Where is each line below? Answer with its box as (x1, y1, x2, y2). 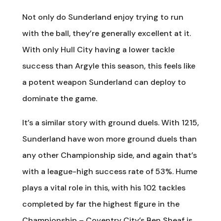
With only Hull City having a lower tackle (22, 44, 175, 55)
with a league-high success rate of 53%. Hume (22, 166, 197, 177)
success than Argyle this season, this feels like (22, 60, 195, 71)
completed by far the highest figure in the (22, 198, 180, 209)
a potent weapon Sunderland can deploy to (22, 76, 186, 87)
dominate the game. (22, 93, 97, 104)
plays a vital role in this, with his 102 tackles (22, 182, 185, 193)
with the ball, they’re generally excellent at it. (22, 28, 191, 38)
